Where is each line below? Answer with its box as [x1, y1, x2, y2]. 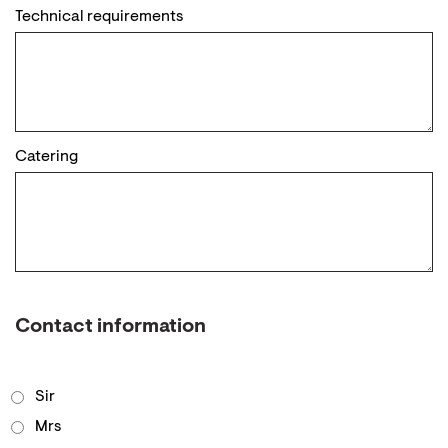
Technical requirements [15, 8, 183, 25]
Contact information [15, 316, 206, 337]
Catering [15, 148, 78, 165]
